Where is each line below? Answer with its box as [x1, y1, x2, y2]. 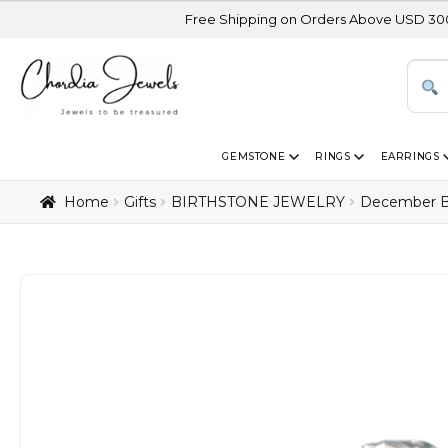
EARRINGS [380, 149, 440, 163]
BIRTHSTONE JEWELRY [170, 192, 345, 211]
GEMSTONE [222, 149, 286, 163]
